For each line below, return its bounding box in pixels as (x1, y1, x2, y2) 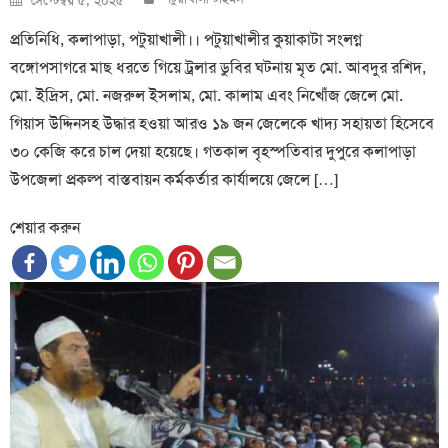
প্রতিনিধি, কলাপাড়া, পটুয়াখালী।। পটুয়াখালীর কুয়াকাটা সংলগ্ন (10, 29, 363, 51)
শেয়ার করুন (10, 217, 81, 239)
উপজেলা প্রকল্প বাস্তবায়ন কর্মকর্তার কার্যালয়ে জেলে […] (10, 169, 339, 191)
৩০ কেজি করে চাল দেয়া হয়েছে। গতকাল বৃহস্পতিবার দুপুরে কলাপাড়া (10, 141, 417, 163)
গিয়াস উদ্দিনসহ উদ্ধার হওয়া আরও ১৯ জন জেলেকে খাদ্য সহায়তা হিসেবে (10, 113, 435, 135)
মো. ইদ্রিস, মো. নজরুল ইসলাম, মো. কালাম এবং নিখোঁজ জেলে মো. (10, 85, 404, 107)
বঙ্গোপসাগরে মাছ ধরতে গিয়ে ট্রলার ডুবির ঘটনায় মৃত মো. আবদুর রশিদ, (10, 57, 427, 79)
